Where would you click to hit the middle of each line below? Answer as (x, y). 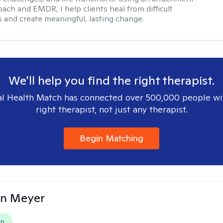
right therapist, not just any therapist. (111, 109)
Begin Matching (111, 138)
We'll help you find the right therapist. (111, 80)
